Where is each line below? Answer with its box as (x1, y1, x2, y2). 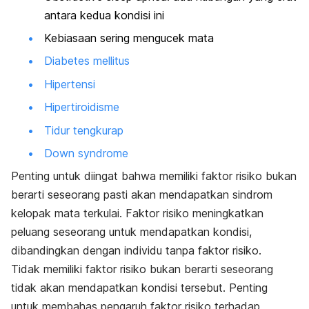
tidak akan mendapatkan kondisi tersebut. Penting (11, 281, 268, 295)
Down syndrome (44, 146, 128, 160)
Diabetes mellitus (44, 54, 130, 68)
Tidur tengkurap (44, 123, 123, 137)
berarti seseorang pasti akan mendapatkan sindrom (11, 188, 272, 202)
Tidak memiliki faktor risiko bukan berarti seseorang (11, 262, 273, 277)
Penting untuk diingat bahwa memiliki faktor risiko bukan (11, 169, 297, 183)
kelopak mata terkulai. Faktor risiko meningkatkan (11, 206, 263, 221)
